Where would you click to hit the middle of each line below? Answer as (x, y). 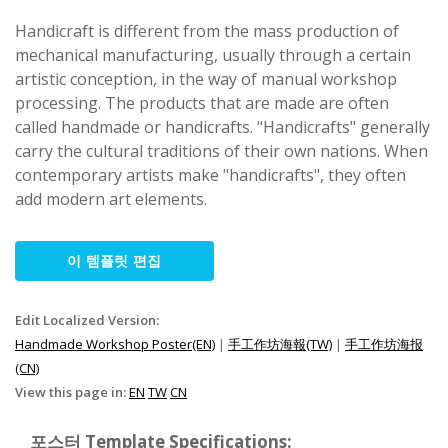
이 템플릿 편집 (114, 260)
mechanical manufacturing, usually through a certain (213, 54)
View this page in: (72, 391)
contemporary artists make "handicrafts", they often (210, 174)
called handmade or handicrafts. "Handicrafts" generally (222, 126)
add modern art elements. (111, 198)
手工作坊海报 (384, 343)
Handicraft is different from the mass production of (207, 30)
